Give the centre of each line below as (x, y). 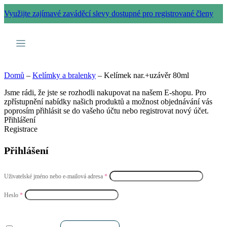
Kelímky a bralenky (64, 75)
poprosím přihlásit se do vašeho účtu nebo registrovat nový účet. (106, 111)
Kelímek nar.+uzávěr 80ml (146, 75)
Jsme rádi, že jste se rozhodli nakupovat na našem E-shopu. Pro (105, 92)
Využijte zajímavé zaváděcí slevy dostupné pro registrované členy (109, 13)
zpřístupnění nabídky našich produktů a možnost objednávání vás (108, 102)
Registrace (21, 129)
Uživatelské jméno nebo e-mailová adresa (54, 177)
